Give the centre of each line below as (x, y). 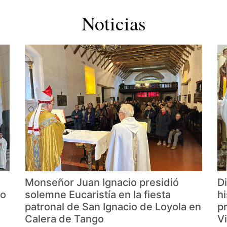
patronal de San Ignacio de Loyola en (113, 207)
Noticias (113, 23)
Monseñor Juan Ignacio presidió (102, 183)
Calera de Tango (64, 219)
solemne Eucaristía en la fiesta (98, 195)
